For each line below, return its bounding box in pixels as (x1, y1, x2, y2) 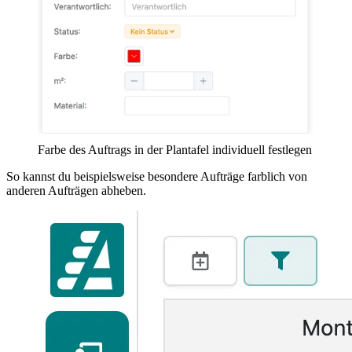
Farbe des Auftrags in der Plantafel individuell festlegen (38, 142, 312, 156)
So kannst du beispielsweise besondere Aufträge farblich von (6, 169, 307, 183)
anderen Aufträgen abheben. (6, 183, 146, 197)
